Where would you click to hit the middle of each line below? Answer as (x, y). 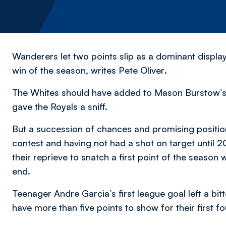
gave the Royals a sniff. (60, 106)
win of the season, (51, 70)
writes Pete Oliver (128, 70)
